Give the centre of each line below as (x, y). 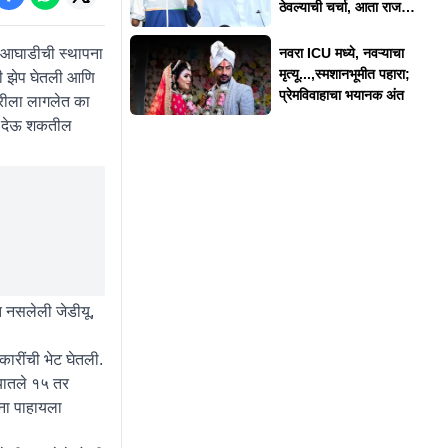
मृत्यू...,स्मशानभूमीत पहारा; (344, 74)
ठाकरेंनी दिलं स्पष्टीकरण (337, 28)
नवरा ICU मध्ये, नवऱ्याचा (341, 53)
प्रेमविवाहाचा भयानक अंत (341, 95)
